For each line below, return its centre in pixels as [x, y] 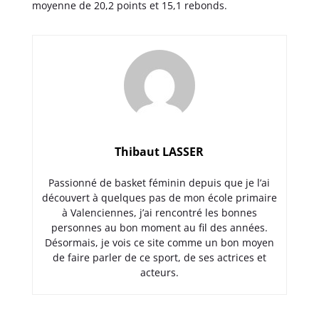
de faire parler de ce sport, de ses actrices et [159, 257]
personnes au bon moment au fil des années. [159, 227]
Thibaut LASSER [159, 151]
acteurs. [159, 272]
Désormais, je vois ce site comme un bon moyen [159, 242]
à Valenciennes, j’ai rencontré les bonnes [159, 212]
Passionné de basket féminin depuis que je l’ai [159, 182]
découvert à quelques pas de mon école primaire [159, 197]
